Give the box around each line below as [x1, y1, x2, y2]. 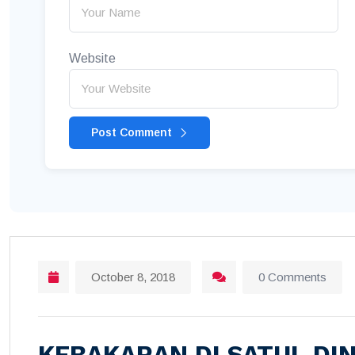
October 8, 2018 [91, 269, 175, 284]
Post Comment [91, 125, 175, 139]
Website [69, 51, 116, 65]
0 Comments [258, 269, 326, 284]
